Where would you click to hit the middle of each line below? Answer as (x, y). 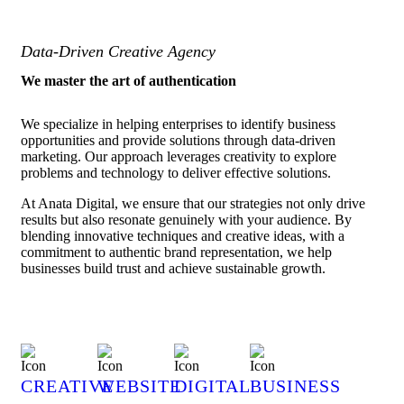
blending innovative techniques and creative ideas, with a (183, 236)
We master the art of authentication (129, 81)
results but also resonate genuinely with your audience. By (186, 220)
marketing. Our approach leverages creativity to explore (179, 157)
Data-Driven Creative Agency (118, 52)
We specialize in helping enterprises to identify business (178, 124)
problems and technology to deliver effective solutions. (176, 173)
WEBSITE (139, 386)
